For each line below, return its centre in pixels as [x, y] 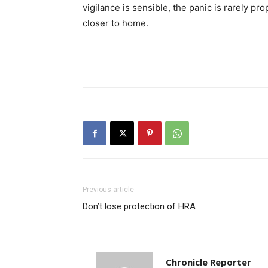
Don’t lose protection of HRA [139, 207]
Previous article [108, 190]
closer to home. [115, 23]
